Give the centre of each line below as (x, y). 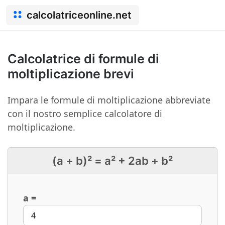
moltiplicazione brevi (71, 74)
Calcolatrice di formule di (83, 59)
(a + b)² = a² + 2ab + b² (113, 161)
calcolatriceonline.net (79, 15)
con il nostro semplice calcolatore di (85, 114)
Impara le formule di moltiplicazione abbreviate (109, 100)
